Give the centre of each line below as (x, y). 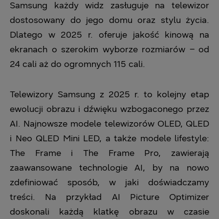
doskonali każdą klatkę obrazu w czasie (109, 212)
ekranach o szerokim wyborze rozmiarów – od (109, 49)
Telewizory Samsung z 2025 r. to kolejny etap (109, 94)
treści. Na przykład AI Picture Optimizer (109, 197)
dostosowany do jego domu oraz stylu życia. (109, 20)
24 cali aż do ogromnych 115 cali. (77, 64)
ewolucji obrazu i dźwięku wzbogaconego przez (109, 109)
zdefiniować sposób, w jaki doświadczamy (109, 182)
